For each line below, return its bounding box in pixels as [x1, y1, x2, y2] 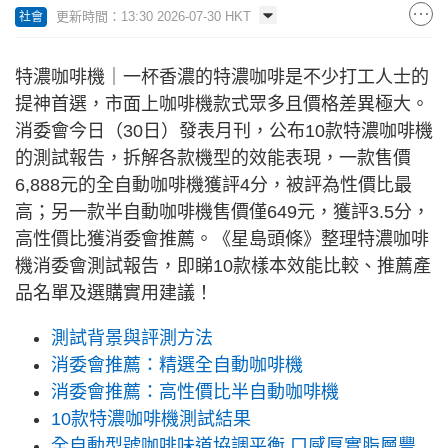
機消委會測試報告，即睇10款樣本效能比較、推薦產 [15, 256, 431, 277]
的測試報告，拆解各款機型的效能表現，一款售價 [15, 148, 411, 169]
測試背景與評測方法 [51, 328, 213, 349]
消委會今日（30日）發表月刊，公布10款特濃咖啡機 [15, 121, 433, 142]
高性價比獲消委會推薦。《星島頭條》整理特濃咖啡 [15, 229, 429, 250]
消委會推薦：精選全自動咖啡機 [51, 355, 303, 376]
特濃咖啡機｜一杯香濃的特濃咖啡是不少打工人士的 [15, 67, 429, 88]
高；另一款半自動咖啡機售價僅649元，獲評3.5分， [15, 202, 430, 223]
